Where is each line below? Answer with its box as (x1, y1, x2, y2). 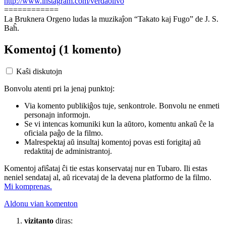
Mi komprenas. (4, 182, 52, 191)
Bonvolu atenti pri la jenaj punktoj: (4, 84, 115, 93)
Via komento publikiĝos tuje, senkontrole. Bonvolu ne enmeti (24, 101, 219, 110)
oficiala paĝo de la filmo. (24, 129, 103, 138)
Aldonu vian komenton (4, 199, 78, 208)
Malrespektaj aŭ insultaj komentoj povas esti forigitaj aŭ (24, 138, 201, 147)
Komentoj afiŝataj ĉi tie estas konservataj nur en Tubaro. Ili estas (4, 164, 207, 173)
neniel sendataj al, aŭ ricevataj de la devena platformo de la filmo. (4, 173, 211, 182)
